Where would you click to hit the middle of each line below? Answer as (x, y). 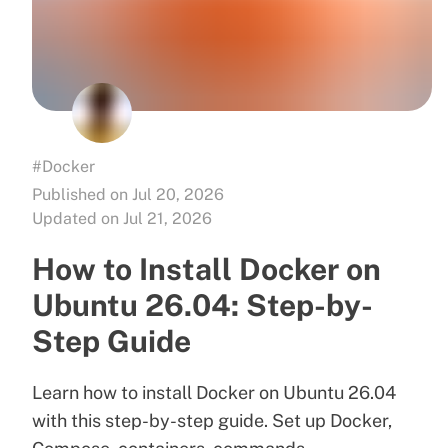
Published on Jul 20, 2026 (128, 194)
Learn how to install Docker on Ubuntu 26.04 (214, 392)
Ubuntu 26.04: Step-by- (202, 304)
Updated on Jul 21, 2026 (122, 218)
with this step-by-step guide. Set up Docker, (212, 420)
